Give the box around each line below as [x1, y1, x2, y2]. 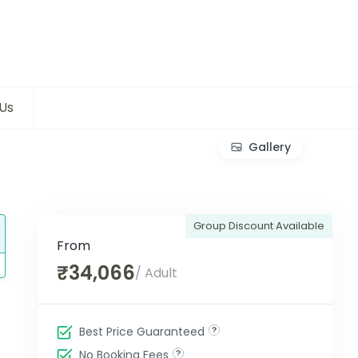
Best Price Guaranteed [78, 324, 205, 340]
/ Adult [134, 264, 177, 283]
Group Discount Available [193, 218, 324, 234]
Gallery [249, 138, 291, 155]
